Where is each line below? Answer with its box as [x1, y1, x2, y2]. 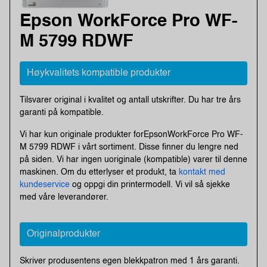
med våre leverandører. [20, 193, 108, 201]
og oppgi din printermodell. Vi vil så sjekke [70, 180, 230, 189]
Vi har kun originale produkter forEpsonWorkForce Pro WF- [20, 130, 243, 139]
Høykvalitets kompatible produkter [27, 68, 170, 78]
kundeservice [20, 180, 70, 189]
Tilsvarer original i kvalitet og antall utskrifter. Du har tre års [20, 95, 241, 104]
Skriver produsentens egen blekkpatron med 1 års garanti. [20, 256, 240, 265]
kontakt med [179, 167, 225, 176]
